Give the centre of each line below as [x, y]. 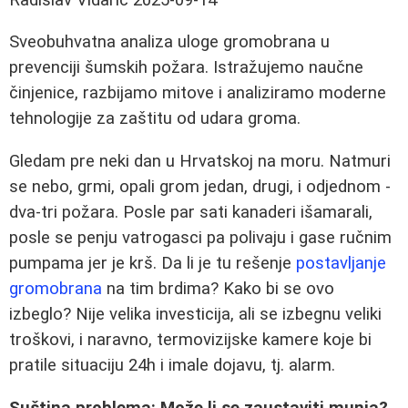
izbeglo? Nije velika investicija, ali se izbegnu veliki [195, 315]
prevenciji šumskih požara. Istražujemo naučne [186, 68]
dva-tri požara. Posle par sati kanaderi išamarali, [191, 213]
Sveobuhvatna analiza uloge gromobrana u [169, 42]
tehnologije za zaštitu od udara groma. [155, 119]
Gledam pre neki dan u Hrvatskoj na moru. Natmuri [200, 162]
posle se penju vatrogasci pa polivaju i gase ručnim [200, 238]
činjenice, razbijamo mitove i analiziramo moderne [198, 93]
